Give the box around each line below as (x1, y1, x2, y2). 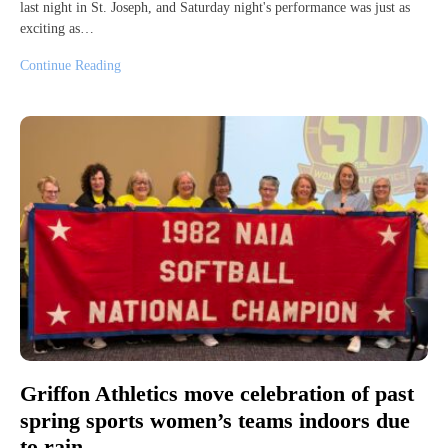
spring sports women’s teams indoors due (20, 407, 410, 433)
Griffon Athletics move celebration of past (20, 381, 414, 407)
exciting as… (20, 21, 94, 37)
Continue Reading (20, 58, 121, 74)
